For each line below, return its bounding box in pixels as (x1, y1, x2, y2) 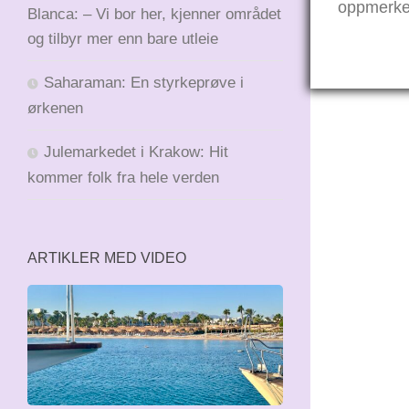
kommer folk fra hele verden (27, 168, 224, 186)
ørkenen (27, 99, 83, 117)
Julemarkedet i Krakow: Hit (44, 142, 228, 161)
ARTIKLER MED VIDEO (27, 249, 186, 266)
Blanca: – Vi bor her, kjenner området (27, 5, 281, 23)
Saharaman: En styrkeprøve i (44, 73, 244, 91)
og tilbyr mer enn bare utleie (27, 29, 218, 47)
